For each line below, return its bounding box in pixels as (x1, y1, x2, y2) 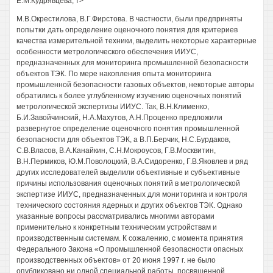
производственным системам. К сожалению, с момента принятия (16, 234, 243, 243)
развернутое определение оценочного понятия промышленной (16, 124, 239, 133)
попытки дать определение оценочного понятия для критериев (16, 26, 238, 34)
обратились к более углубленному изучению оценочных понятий (16, 91, 241, 100)
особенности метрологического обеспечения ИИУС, (16, 48, 198, 56)
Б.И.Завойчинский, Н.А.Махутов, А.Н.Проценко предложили (16, 113, 222, 122)
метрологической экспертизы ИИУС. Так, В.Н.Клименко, (16, 102, 209, 111)
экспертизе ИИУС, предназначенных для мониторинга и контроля (16, 190, 247, 199)
